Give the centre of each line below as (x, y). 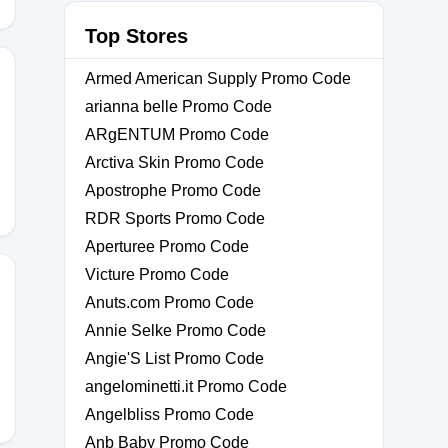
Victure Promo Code (157, 274)
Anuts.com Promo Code (169, 302)
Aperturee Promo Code (167, 246)
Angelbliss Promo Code (169, 414)
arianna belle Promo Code (178, 106)
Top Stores (136, 36)
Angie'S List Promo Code (174, 358)
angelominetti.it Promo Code (186, 386)
